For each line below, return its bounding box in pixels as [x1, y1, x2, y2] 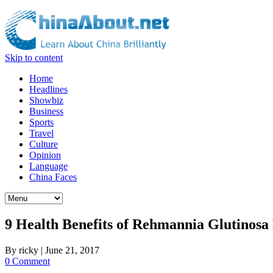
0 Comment [5, 255, 50, 266]
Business [29, 106, 63, 116]
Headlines [29, 84, 68, 94]
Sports [29, 117, 54, 127]
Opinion [29, 150, 61, 160]
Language [29, 161, 68, 171]
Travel [29, 128, 54, 138]
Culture [29, 139, 58, 149]
